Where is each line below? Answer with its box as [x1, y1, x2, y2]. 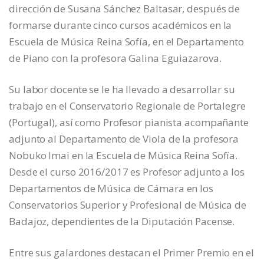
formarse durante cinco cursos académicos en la [9, 18, 232, 32]
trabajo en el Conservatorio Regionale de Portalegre [9, 99, 246, 113]
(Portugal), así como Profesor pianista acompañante [9, 115, 249, 130]
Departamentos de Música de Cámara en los [9, 181, 213, 196]
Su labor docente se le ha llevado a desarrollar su [9, 82, 235, 97]
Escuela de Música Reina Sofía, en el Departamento [9, 35, 245, 49]
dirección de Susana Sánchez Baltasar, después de [9, 2, 240, 16]
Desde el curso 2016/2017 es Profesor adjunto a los [9, 165, 245, 179]
